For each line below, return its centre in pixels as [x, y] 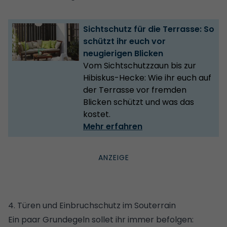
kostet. [97, 114]
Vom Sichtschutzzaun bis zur [140, 65]
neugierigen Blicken [123, 53]
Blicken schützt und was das [139, 102]
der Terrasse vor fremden [135, 90]
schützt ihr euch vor [124, 41]
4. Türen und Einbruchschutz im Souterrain [92, 205]
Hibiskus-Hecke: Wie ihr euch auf [147, 78]
